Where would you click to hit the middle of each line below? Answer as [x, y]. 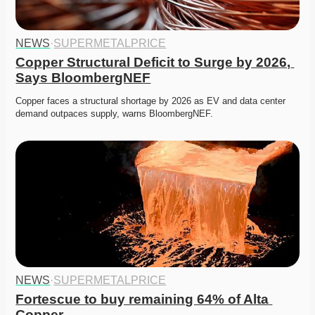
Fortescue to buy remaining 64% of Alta [142, 300]
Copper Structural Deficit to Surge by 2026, [153, 63]
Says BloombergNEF [83, 78]
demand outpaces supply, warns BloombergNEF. [115, 114]
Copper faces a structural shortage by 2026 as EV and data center [151, 101]
